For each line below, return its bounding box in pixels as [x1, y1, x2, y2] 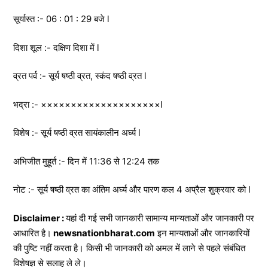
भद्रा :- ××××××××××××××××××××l [13, 98, 163, 110]
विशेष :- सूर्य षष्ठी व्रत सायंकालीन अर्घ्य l [13, 127, 141, 139]
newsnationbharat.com [51, 227, 155, 239]
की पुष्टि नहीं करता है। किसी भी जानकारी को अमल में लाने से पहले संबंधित [13, 242, 245, 254]
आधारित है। [13, 227, 51, 239]
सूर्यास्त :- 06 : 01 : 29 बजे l [13, 13, 109, 25]
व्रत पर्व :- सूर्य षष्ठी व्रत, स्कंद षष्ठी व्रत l [13, 70, 147, 82]
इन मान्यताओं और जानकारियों [155, 227, 249, 239]
